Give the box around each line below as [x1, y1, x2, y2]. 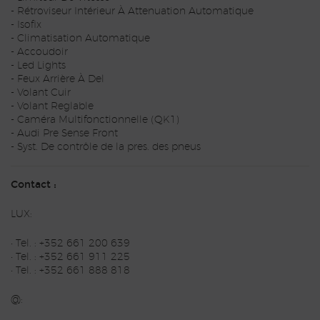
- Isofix [11, 20, 41, 31]
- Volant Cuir [11, 88, 71, 99]
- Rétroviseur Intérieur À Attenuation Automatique [11, 6, 254, 17]
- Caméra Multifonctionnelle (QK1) [11, 115, 179, 126]
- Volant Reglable [11, 101, 94, 112]
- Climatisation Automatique [11, 34, 150, 44]
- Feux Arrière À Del [11, 74, 104, 85]
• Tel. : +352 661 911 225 [11, 252, 130, 263]
